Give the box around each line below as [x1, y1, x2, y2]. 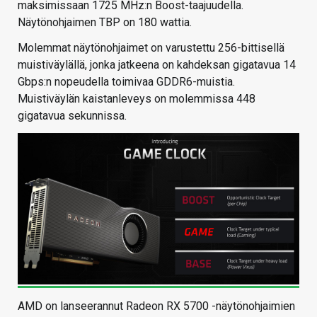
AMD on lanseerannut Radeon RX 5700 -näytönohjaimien [18, 299, 295, 313]
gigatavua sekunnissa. [18, 109, 127, 123]
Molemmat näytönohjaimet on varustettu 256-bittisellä [18, 41, 284, 55]
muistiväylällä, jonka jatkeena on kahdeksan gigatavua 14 [18, 58, 296, 72]
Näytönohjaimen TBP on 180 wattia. [18, 16, 192, 30]
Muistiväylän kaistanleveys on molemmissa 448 [18, 92, 255, 106]
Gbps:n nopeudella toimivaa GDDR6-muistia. [18, 75, 235, 89]
